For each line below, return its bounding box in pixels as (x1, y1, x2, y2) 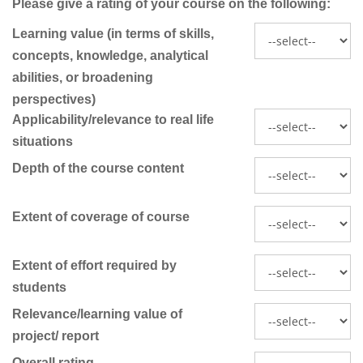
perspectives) (12, 92, 96, 107)
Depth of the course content (12, 161, 184, 176)
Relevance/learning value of (12, 307, 182, 322)
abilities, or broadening (12, 70, 153, 85)
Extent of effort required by (12, 258, 177, 273)
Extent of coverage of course (12, 210, 190, 224)
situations (12, 135, 73, 149)
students (12, 280, 66, 295)
